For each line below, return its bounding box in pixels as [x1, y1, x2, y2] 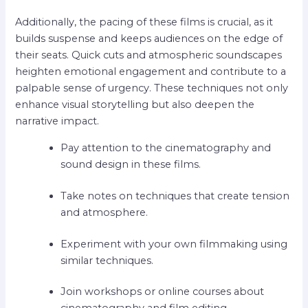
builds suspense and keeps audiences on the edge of [15, 32, 283, 45]
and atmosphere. [60, 206, 148, 219]
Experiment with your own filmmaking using [60, 237, 288, 250]
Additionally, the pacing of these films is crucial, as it [15, 16, 274, 29]
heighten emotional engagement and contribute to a [15, 65, 287, 78]
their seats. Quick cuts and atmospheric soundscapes [15, 49, 283, 62]
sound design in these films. [60, 157, 201, 170]
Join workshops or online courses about [60, 285, 265, 298]
